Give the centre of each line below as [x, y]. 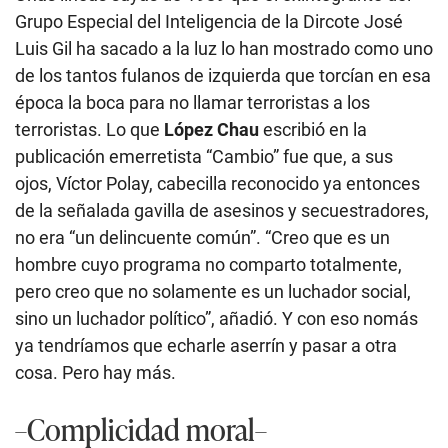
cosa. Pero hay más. [95, 373]
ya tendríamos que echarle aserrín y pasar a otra [206, 346]
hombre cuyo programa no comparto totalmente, [208, 265]
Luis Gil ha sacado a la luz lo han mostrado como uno [224, 49]
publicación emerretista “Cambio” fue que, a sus [204, 157]
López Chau [211, 130]
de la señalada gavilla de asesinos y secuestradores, [222, 211]
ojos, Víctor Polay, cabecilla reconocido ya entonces [217, 184]
